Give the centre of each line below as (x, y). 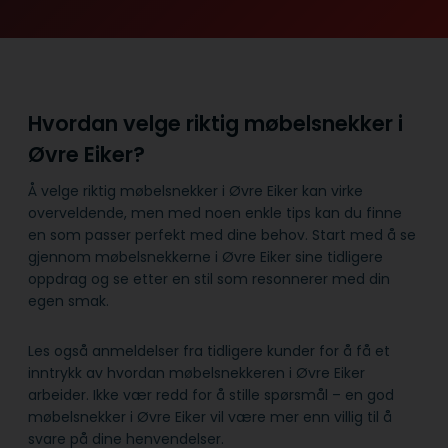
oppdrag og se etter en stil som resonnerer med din (209, 279)
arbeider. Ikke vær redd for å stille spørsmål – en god (211, 395)
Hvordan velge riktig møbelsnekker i (215, 123)
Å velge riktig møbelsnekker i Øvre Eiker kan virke (195, 191)
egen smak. (68, 301)
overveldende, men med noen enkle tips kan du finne (215, 213)
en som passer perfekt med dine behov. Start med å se (222, 235)
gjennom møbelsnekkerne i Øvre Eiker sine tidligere (205, 257)
